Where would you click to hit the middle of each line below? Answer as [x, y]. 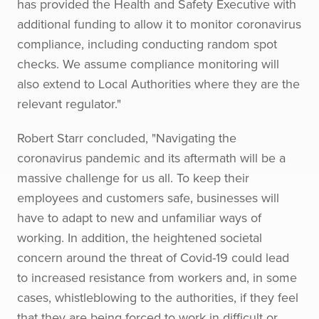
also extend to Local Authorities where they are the [158, 84]
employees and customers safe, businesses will [148, 198]
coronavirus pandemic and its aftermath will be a [151, 158]
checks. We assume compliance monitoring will [148, 64]
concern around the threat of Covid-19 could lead [153, 257]
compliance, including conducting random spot [147, 44]
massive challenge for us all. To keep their [133, 178]
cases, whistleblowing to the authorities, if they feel [158, 297]
